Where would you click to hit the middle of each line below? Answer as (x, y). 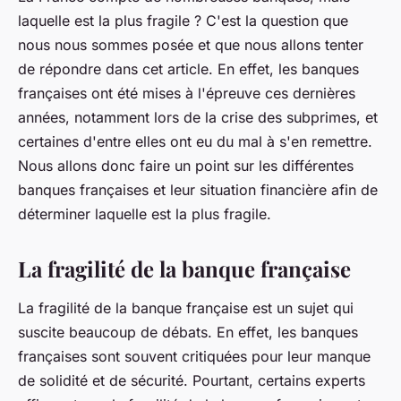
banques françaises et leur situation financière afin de (198, 190)
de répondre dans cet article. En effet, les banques (188, 69)
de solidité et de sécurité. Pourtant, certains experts (192, 381)
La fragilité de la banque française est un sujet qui (186, 308)
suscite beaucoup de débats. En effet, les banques (188, 333)
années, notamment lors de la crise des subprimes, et (198, 118)
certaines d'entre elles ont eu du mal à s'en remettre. (195, 142)
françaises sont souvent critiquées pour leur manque (194, 357)
